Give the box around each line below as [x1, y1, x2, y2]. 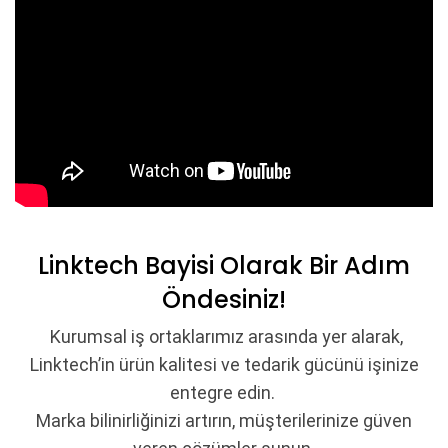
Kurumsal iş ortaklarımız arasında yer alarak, [45, 326, 403, 348]
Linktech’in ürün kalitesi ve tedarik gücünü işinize [29, 354, 419, 376]
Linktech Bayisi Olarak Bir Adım [38, 249, 410, 283]
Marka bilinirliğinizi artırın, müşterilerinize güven [36, 410, 412, 432]
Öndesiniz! [162, 283, 286, 317]
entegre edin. [169, 382, 279, 404]
